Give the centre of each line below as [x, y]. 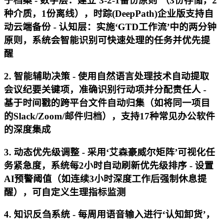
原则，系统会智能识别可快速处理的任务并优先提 [107, 40]
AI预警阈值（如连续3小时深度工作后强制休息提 [105, 179]
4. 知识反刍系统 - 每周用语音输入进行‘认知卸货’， [110, 215]
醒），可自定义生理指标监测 [65, 192]
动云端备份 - [31, 27]
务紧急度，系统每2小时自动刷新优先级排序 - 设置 [109, 165]
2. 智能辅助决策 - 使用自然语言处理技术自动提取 [107, 76]
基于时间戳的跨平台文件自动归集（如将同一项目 [107, 103]
